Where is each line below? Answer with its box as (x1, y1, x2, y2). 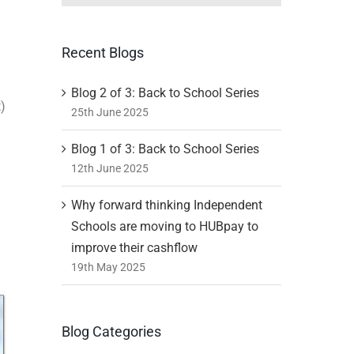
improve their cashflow (70, 239, 198, 255)
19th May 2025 (70, 260, 145, 273)
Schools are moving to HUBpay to (70, 218, 258, 234)
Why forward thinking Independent (70, 197, 262, 213)
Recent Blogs (61, 44, 144, 61)
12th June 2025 (70, 161, 149, 175)
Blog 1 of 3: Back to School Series (70, 141, 259, 156)
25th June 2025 (70, 105, 149, 119)
